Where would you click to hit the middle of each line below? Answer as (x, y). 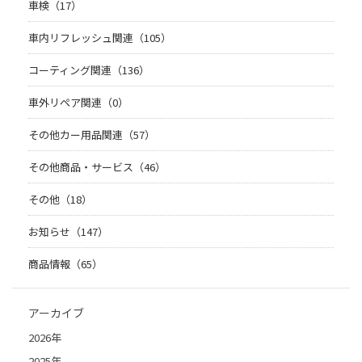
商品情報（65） (65, 263)
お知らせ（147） (68, 231)
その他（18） (60, 199)
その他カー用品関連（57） (92, 134)
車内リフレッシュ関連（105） (100, 37)
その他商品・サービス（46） (97, 166)
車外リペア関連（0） (78, 102)
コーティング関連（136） (89, 69)
